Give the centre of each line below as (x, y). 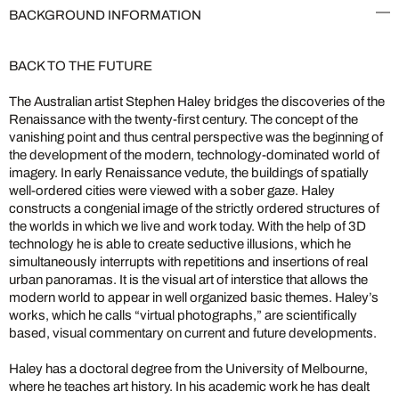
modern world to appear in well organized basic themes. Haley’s (194, 297)
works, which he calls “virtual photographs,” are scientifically (183, 315)
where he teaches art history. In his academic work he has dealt (189, 387)
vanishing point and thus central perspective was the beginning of (196, 137)
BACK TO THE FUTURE (81, 66)
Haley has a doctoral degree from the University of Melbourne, (188, 369)
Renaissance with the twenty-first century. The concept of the (183, 119)
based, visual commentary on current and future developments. (193, 333)
